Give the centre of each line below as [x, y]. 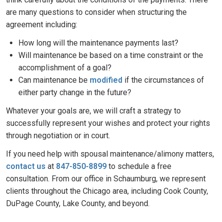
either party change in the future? [75, 92]
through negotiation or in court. [58, 136]
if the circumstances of [163, 80]
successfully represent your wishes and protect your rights [108, 123]
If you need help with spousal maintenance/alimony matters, [110, 154]
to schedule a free [139, 166]
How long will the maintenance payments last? [98, 43]
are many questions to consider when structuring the [96, 12]
